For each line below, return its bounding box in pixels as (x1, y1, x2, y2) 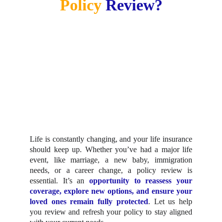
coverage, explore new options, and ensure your (30, 187, 192, 195)
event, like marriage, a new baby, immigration (30, 156, 192, 164)
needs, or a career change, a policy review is (30, 166, 192, 174)
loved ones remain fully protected (30, 197, 148, 206)
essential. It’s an (30, 176, 89, 185)
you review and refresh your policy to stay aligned (30, 208, 192, 216)
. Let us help (148, 197, 193, 206)
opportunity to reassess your (89, 176, 192, 185)
